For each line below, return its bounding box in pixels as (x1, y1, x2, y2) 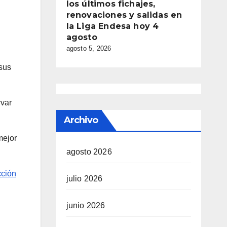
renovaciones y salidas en (66, 10, 182, 20)
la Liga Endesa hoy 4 (66, 21, 159, 31)
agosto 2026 (66, 147, 112, 156)
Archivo (63, 115, 98, 126)
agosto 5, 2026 (66, 45, 111, 52)
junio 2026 (66, 201, 105, 210)
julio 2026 (66, 174, 103, 183)
